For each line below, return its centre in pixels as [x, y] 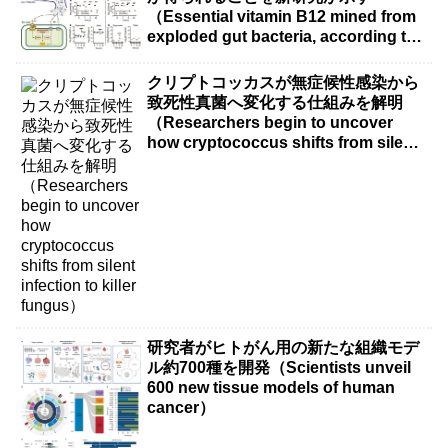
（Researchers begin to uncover [270, 122]
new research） [206, 57]
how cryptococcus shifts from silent [283, 142]
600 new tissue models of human [271, 388]
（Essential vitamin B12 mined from [282, 17]
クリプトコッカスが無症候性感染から [283, 82]
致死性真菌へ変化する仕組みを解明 [275, 102]
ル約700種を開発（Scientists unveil [279, 368]
